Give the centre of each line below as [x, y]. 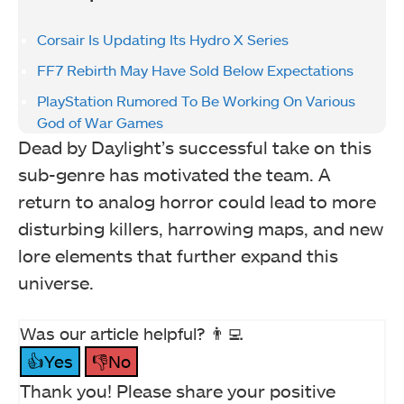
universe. [56, 283]
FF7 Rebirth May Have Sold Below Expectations [195, 70]
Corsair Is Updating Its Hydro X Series [163, 40]
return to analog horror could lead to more [197, 202]
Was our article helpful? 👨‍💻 [132, 334]
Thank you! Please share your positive [178, 391]
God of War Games [100, 123]
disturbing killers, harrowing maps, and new [201, 229]
